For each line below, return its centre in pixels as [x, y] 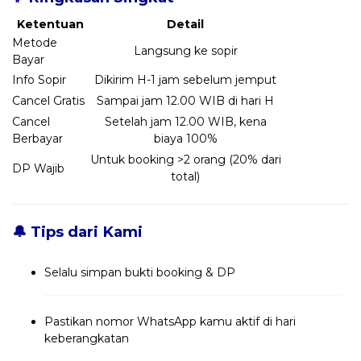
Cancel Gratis [48, 101]
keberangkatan [87, 339]
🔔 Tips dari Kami [77, 232]
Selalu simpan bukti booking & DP [140, 273]
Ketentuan [50, 25]
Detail [185, 25]
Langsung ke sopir [185, 51]
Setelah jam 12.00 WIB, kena [185, 122]
